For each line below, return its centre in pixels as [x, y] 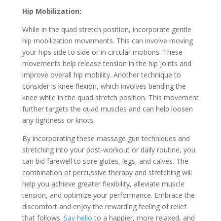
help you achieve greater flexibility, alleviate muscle [103, 184]
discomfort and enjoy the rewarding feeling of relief [104, 206]
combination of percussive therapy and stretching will [107, 172]
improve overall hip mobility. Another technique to [101, 74]
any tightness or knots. [58, 120]
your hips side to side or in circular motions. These [102, 52]
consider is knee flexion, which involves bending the [104, 86]
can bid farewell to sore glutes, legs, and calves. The [105, 161]
